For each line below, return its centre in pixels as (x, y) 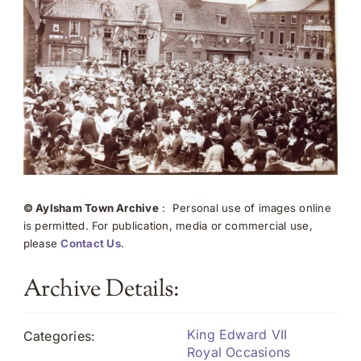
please (42, 244)
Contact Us (91, 244)
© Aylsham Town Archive (91, 208)
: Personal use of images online (245, 208)
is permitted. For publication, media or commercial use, (168, 226)
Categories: (59, 336)
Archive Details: (101, 290)
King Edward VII (237, 335)
